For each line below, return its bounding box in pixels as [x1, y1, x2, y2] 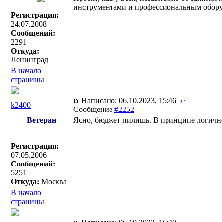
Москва [39, 177, 67, 186]
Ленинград [11, 55, 48, 64]
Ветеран [26, 116, 56, 124]
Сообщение [73, 105, 114, 113]
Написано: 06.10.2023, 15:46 [79, 96, 180, 105]
